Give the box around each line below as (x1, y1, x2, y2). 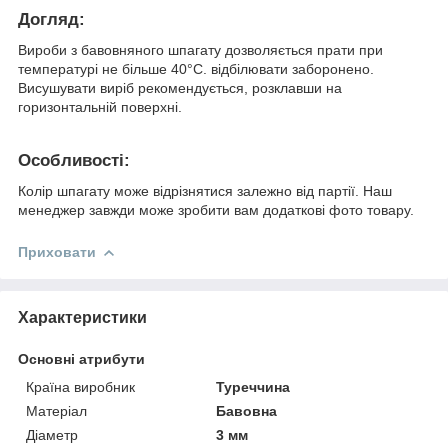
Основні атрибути (18, 350, 145, 367)
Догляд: (18, 10, 85, 30)
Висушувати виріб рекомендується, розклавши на (18, 79, 342, 96)
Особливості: (18, 150, 130, 170)
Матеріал (26, 402, 87, 419)
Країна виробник (26, 378, 135, 395)
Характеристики (18, 308, 147, 326)
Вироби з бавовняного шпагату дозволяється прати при (18, 41, 383, 58)
